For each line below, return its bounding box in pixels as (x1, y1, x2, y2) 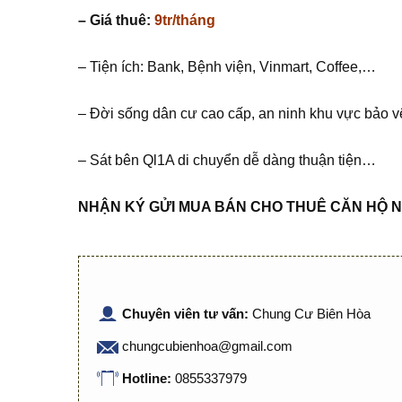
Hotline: (122, 371, 175, 386)
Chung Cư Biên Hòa (252, 306, 371, 321)
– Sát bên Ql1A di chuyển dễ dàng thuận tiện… (78, 153, 376, 168)
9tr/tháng (154, 13, 215, 28)
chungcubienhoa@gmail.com (122, 338, 293, 354)
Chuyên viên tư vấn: (122, 306, 252, 321)
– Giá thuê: (78, 13, 154, 28)
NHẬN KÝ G (78, 199, 160, 214)
